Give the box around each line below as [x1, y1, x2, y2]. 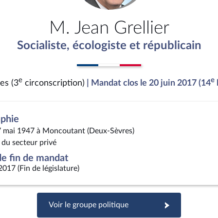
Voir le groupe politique [49, 201, 128, 209]
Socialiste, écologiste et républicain [17, 40, 201, 52]
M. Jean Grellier [49, 19, 169, 37]
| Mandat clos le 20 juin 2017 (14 [87, 79, 211, 87]
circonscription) [22, 79, 85, 87]
